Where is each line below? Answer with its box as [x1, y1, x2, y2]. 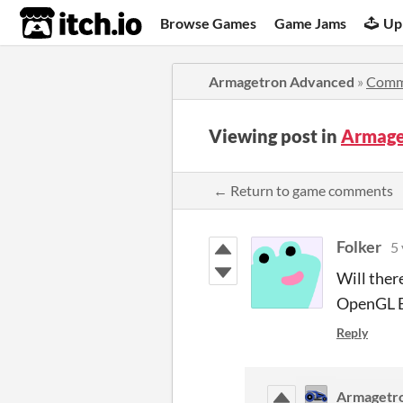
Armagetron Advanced [209, 73, 354, 90]
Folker [336, 237, 381, 256]
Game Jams [274, 13, 347, 31]
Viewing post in [209, 125, 341, 147]
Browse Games [160, 13, 257, 31]
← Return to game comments [213, 182, 393, 199]
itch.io [19, 5, 98, 41]
